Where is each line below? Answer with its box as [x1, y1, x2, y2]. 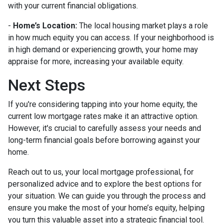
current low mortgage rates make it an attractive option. [8, 111, 199, 121]
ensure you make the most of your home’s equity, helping [8, 203, 205, 213]
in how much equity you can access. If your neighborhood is [8, 32, 214, 42]
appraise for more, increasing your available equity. [8, 56, 184, 66]
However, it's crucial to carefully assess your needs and [8, 123, 201, 133]
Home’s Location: [13, 20, 77, 30]
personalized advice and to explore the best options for [8, 179, 202, 189]
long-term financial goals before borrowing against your [8, 135, 200, 145]
